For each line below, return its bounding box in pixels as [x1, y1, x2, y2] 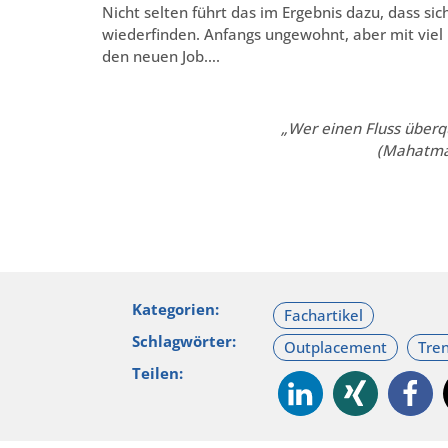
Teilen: [132, 363, 183, 384]
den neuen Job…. [102, 45, 220, 66]
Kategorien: [132, 299, 219, 320]
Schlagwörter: [132, 331, 236, 352]
